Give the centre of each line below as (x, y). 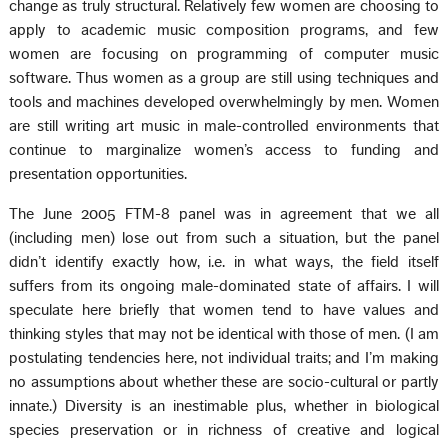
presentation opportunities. (98, 173)
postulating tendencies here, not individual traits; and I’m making (224, 357)
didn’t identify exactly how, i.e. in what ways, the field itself (224, 261)
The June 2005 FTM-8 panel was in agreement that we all (224, 213)
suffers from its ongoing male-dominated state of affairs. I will (224, 285)
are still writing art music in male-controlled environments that (224, 125)
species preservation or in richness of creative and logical (224, 429)
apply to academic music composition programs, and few (224, 29)
